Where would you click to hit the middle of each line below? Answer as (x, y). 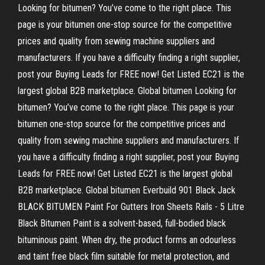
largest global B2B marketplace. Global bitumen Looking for (127, 91)
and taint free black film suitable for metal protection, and (124, 256)
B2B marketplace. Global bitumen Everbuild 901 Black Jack (127, 190)
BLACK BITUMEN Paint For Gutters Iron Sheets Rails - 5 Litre (131, 207)
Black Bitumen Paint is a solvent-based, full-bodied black (122, 223)
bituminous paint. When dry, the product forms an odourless (127, 240)
